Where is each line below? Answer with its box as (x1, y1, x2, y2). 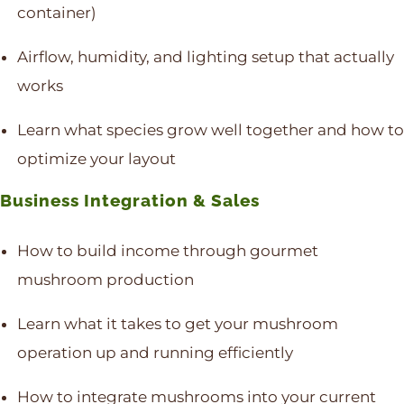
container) (16, 4, 96, 23)
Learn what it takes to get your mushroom (16, 314, 338, 333)
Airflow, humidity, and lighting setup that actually (16, 48, 394, 67)
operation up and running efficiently (16, 343, 293, 362)
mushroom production (16, 270, 194, 289)
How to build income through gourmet (16, 241, 318, 260)
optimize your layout (16, 150, 176, 169)
